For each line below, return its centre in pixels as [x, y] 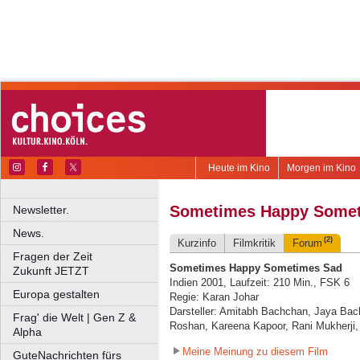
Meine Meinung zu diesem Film [255, 351]
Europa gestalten [56, 294]
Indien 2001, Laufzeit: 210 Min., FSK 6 [260, 283]
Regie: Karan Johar [214, 297]
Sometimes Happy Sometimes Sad [256, 268]
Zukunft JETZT [51, 271]
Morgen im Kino [321, 168]
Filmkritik [254, 243]
